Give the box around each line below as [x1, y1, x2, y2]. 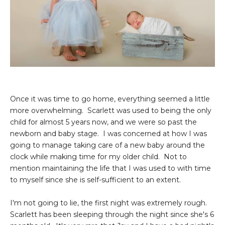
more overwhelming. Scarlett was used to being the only [10, 105, 211, 115]
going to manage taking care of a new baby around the [10, 140, 205, 150]
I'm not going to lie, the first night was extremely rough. [10, 198, 209, 207]
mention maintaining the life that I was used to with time [10, 163, 211, 173]
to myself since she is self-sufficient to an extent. [10, 175, 183, 184]
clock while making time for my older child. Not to [10, 152, 187, 161]
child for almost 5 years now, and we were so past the [10, 117, 197, 127]
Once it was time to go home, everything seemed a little [10, 94, 210, 103]
